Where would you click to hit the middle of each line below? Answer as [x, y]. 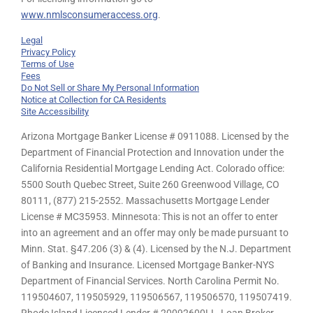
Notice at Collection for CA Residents [94, 100]
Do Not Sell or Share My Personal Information [110, 88]
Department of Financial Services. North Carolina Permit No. [150, 281]
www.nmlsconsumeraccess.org [89, 15]
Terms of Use [48, 64]
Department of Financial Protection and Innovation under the [152, 153]
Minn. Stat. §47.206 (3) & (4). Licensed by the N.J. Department [156, 249]
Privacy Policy [48, 52]
